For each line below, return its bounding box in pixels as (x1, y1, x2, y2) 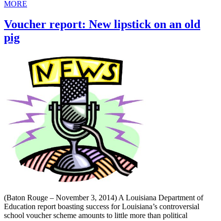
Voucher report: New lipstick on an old (4, 18, 200, 31)
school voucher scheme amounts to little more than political (4, 211, 187, 220)
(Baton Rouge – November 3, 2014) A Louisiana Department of (4, 193, 203, 202)
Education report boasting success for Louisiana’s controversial (4, 202, 199, 211)
